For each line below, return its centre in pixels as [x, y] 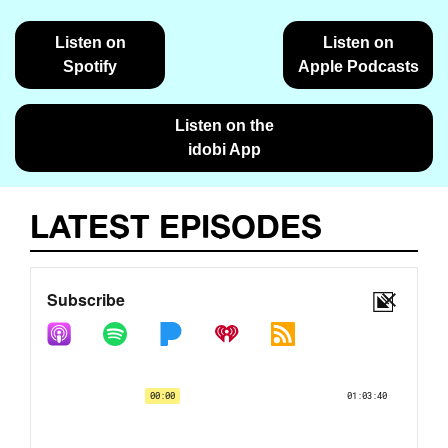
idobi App [224, 149]
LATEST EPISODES [176, 225]
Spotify [90, 66]
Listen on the [224, 125]
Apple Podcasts [358, 66]
